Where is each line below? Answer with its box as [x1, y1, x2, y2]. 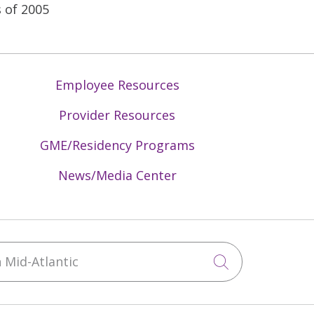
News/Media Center [57, 167, 177, 184]
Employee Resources [55, 76, 179, 93]
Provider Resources [59, 107, 176, 123]
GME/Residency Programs [39, 137, 195, 153]
